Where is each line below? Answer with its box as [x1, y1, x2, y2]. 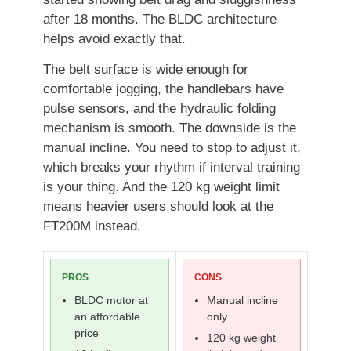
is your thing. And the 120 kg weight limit [43, 179, 280, 195]
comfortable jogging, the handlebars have [43, 81, 284, 97]
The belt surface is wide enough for [43, 62, 248, 78]
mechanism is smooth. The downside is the [43, 121, 296, 136]
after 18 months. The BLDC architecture [43, 12, 277, 27]
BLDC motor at [74, 294, 148, 307]
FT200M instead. [43, 219, 141, 234]
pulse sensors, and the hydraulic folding [43, 101, 276, 117]
